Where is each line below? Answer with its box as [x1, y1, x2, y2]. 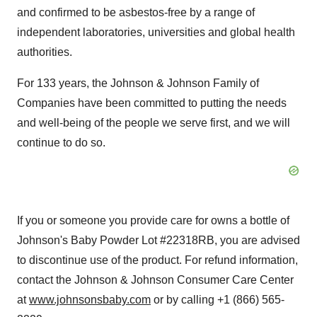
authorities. [17, 46, 72, 58]
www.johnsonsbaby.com [29, 294, 151, 306]
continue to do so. [17, 137, 105, 149]
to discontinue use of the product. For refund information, [17, 254, 298, 266]
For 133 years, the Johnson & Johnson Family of [17, 77, 259, 89]
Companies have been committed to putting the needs [17, 97, 287, 109]
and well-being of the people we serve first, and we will [17, 117, 290, 129]
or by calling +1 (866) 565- [151, 294, 284, 306]
